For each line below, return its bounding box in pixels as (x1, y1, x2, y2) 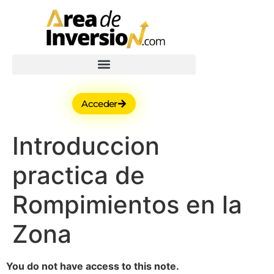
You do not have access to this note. (6, 259, 179, 272)
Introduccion (12, 130, 160, 161)
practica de (12, 160, 145, 190)
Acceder (81, 97, 117, 109)
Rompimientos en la (12, 189, 242, 220)
